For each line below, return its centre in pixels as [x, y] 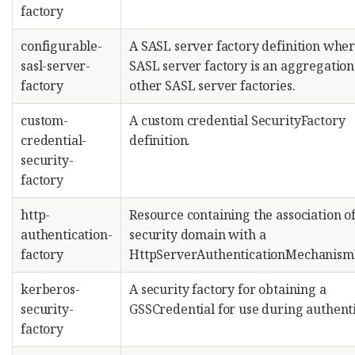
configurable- [61, 46]
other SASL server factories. [212, 86]
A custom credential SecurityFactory [237, 120]
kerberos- [50, 289]
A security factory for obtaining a [228, 289]
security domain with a [198, 235]
